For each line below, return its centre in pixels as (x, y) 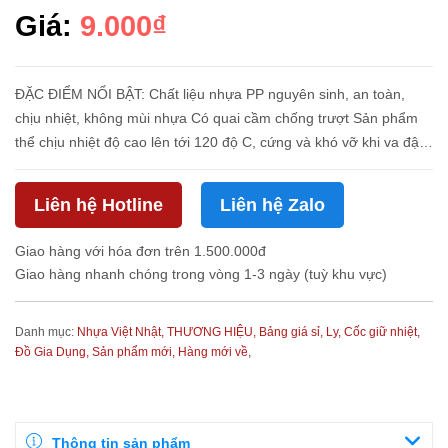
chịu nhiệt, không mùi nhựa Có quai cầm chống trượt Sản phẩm (216, 118)
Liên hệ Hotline (98, 205)
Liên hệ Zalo (272, 205)
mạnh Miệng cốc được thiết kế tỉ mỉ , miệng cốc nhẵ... (188, 166)
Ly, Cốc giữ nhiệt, (373, 332)
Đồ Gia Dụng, (53, 352)
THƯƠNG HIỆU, (213, 332)
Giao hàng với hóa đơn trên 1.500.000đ (140, 251)
